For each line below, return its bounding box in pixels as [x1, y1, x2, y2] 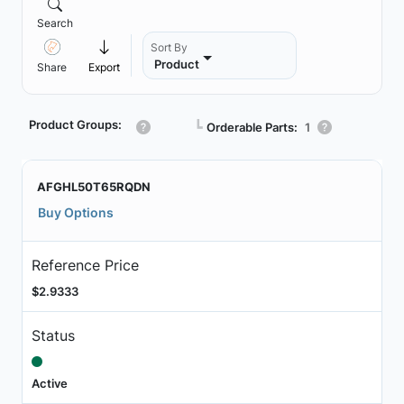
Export [88, 60, 120, 74]
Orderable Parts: [207, 119, 298, 134]
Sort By [151, 41, 188, 54]
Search [37, 16, 73, 30]
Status [31, 326, 75, 344]
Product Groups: [29, 117, 122, 132]
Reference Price [31, 255, 139, 274]
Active [31, 375, 68, 390]
